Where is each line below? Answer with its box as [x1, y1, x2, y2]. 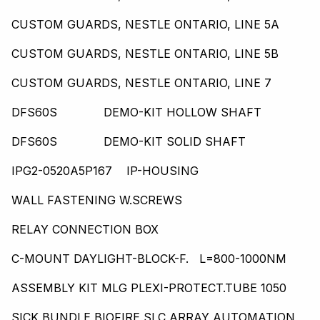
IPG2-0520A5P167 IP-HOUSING [11, 164, 199, 179]
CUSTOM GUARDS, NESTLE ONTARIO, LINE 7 [11, 76, 271, 91]
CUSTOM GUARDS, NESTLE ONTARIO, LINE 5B [11, 46, 279, 61]
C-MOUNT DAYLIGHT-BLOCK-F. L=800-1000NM [11, 251, 286, 266]
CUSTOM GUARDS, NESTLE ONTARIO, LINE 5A [11, 17, 279, 32]
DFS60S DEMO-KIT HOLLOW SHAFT [11, 105, 261, 120]
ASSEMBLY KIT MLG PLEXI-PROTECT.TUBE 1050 [11, 281, 286, 296]
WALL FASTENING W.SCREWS [11, 193, 182, 208]
